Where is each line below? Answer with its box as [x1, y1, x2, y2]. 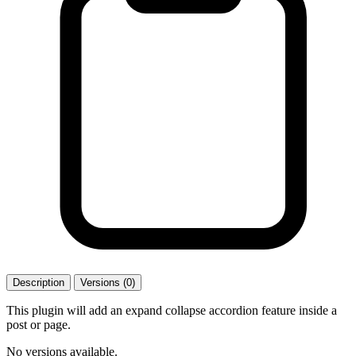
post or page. [6, 317, 71, 331]
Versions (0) [80, 276, 135, 288]
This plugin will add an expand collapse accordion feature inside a [6, 303, 337, 317]
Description [13, 276, 64, 288]
